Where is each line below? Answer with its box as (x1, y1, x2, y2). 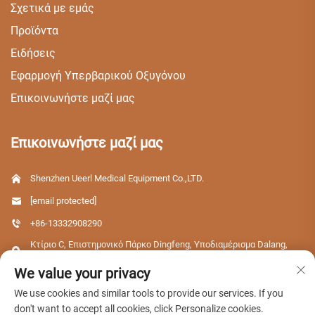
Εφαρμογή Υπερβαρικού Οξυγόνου (11, 69, 186, 83)
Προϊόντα (11, 24, 58, 38)
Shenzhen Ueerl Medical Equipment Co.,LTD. (30, 173, 204, 184)
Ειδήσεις (11, 46, 56, 60)
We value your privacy (14, 265, 150, 282)
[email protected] (30, 195, 96, 207)
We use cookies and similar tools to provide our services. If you (14, 288, 283, 299)
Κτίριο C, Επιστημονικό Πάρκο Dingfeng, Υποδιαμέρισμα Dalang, (30, 239, 288, 250)
